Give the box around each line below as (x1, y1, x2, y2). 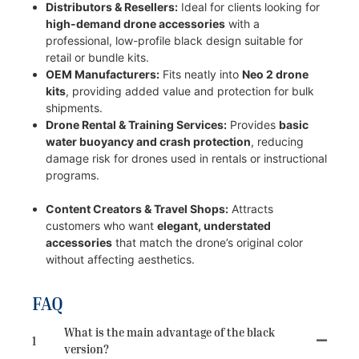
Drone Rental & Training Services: (45, 117, 227, 131)
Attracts (228, 201, 273, 216)
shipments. (45, 100, 103, 115)
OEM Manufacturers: (45, 67, 159, 81)
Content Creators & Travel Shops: (45, 201, 228, 216)
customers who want (45, 218, 157, 232)
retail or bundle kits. (45, 50, 149, 64)
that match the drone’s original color (111, 235, 303, 249)
